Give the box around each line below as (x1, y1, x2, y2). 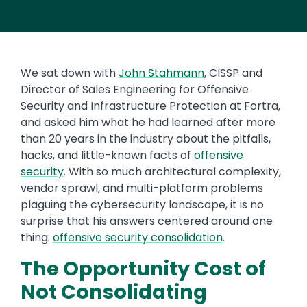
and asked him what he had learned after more (21, 114, 275, 131)
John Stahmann (119, 65, 204, 82)
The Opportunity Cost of (21, 255, 266, 283)
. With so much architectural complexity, (64, 164, 281, 180)
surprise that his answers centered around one (21, 213, 273, 230)
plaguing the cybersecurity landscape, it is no (21, 197, 264, 213)
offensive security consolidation (53, 230, 223, 246)
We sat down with (21, 65, 119, 82)
